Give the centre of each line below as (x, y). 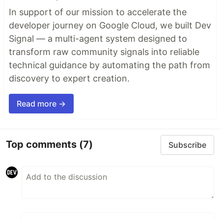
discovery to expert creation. (69, 78)
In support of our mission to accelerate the (98, 12)
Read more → (41, 103)
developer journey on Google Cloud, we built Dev (110, 25)
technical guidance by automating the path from (110, 65)
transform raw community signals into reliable (104, 52)
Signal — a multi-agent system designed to (98, 38)
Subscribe (187, 145)
